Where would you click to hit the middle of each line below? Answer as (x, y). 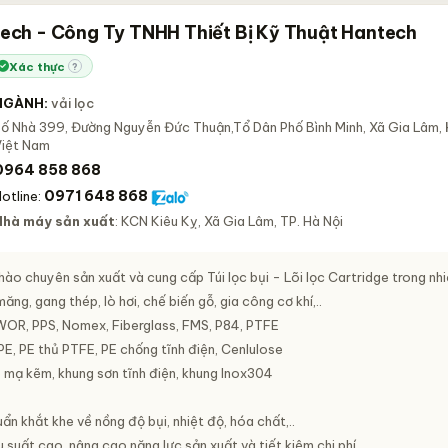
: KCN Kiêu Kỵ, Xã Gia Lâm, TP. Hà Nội (229, 221)
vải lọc (73, 103)
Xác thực (36, 66)
